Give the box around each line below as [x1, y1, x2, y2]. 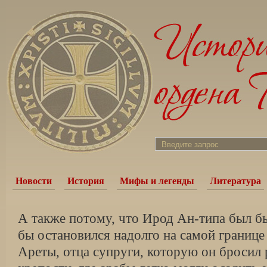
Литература [210, 176, 261, 186]
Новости [15, 176, 52, 186]
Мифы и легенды [120, 176, 194, 186]
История [67, 176, 104, 186]
